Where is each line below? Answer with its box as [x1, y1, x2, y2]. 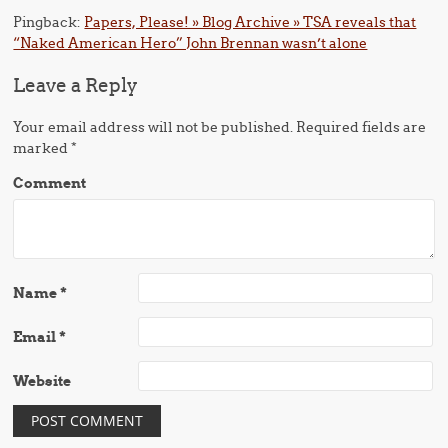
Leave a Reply [13, 73, 139, 97]
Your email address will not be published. [13, 118, 294, 136]
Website [13, 372, 72, 390]
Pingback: [13, 13, 85, 31]
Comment [13, 174, 87, 192]
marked [13, 139, 72, 157]
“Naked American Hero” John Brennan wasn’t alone [13, 34, 368, 52]
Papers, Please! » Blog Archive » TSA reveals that [84, 13, 417, 31]
